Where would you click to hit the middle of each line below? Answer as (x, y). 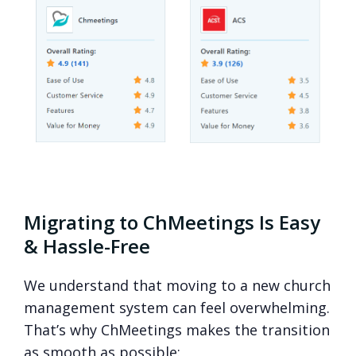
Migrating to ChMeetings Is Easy (172, 222)
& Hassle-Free (87, 246)
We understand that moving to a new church (177, 285)
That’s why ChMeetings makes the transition (177, 329)
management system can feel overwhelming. (177, 307)
